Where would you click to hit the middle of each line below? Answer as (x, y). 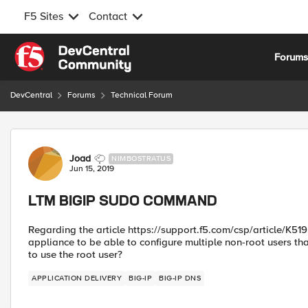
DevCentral (31, 95)
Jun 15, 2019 (92, 169)
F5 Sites (44, 16)
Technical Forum (142, 95)
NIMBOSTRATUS (141, 158)
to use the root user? (75, 254)
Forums (81, 95)
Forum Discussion (84, 136)
